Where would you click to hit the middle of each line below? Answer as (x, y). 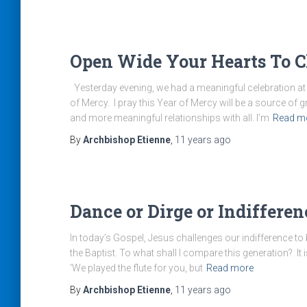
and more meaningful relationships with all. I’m (170, 118)
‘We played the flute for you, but (136, 268)
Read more (230, 268)
